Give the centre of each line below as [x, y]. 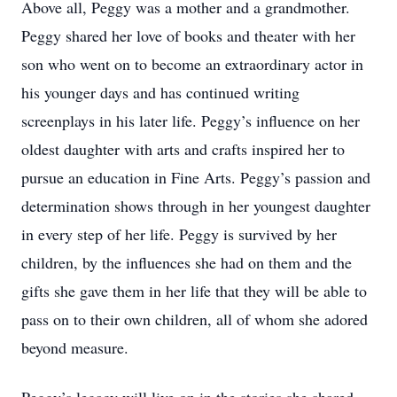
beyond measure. [75, 347]
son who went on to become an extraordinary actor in [192, 64]
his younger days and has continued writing [160, 92]
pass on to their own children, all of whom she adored [195, 319]
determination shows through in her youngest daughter [196, 206]
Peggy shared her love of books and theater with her [188, 35]
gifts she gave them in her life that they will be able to [194, 291]
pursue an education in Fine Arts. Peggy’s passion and [196, 177]
